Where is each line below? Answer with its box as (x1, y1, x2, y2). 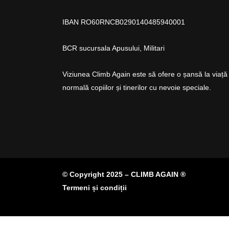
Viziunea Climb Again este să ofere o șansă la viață (62, 70, 227, 78)
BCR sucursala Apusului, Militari (62, 43, 165, 52)
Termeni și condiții (62, 183, 127, 192)
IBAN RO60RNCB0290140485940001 (62, 17, 185, 26)
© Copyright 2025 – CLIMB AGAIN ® (62, 170, 186, 178)
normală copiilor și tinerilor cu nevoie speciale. (62, 83, 211, 91)
